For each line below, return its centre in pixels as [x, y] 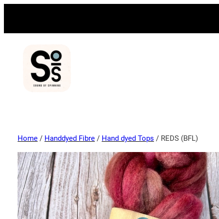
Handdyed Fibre [70, 138]
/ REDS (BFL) [176, 138]
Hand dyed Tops [128, 138]
